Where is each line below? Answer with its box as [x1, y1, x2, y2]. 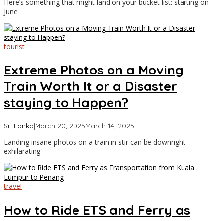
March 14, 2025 [85, 121, 134, 130]
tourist [4, 41, 25, 51]
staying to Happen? [4, 94, 128, 111]
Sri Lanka [4, 121, 34, 130]
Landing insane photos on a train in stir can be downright [4, 137, 185, 147]
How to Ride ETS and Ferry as [4, 201, 190, 218]
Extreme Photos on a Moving [4, 62, 184, 78]
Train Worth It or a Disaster [4, 78, 177, 95]
